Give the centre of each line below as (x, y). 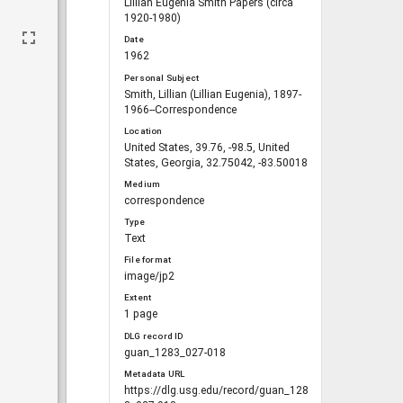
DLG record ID (154, 336)
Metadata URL (155, 373)
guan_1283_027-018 (175, 352)
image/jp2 (149, 277)
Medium (143, 184)
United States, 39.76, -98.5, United (207, 147)
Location (143, 130)
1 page (141, 314)
